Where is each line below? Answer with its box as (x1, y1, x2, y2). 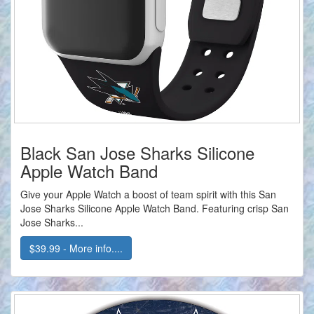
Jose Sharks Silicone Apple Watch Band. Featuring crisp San (20, 201, 289, 216)
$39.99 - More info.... (29, 241, 123, 256)
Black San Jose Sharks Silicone (20, 140, 254, 165)
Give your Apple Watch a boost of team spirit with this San (20, 187, 276, 202)
